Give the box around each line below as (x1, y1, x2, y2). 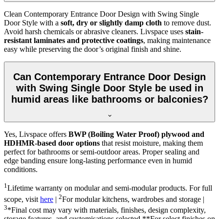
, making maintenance (143, 36, 211, 45)
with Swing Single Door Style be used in (16, 82, 203, 93)
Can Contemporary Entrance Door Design (13, 71, 206, 82)
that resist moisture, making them (100, 139, 203, 148)
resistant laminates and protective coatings (4, 36, 143, 45)
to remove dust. (162, 19, 211, 27)
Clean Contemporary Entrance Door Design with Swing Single (4, 10, 199, 19)
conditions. (4, 165, 38, 174)
